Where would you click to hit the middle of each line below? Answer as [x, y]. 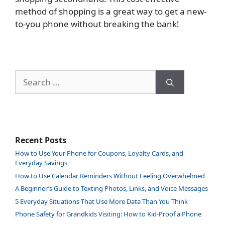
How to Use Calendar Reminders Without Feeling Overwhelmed [110, 176]
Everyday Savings [41, 163]
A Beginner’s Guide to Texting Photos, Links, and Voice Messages [111, 189]
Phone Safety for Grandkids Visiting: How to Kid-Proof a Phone [108, 214]
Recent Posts [41, 140]
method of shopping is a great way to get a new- [111, 12]
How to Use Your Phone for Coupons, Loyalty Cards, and [99, 153]
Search [25, 75]
